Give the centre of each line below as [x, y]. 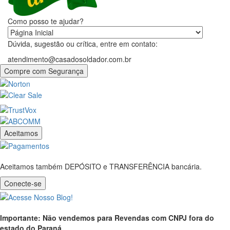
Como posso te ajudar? [46, 21]
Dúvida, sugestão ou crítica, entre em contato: [83, 43]
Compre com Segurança [44, 71]
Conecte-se [23, 184]
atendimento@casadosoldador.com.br [70, 59]
